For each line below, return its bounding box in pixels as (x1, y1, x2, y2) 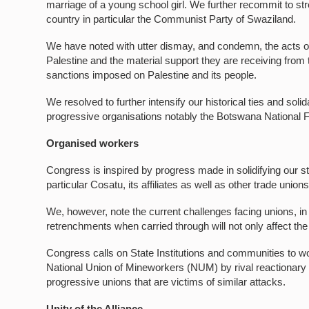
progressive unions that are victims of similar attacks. (46, 276, 286, 288)
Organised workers (46, 137, 139, 149)
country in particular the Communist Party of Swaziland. (46, 13, 297, 25)
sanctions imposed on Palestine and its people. (46, 69, 257, 81)
